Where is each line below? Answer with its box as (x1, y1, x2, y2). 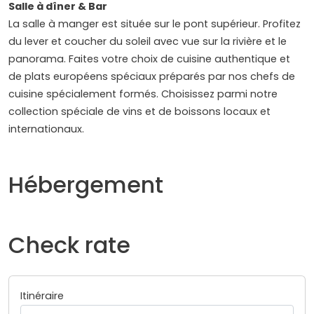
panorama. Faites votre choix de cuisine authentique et (8, 52, 290, 67)
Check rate (8, 229, 130, 261)
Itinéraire (20, 289, 64, 303)
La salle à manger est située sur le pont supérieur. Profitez (8, 17, 301, 32)
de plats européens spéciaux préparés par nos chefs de (8, 69, 295, 84)
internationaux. (8, 122, 84, 137)
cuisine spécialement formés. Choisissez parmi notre (8, 87, 278, 102)
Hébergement (8, 169, 163, 201)
